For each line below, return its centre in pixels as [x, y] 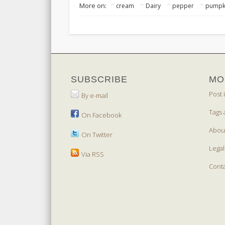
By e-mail [94, 96]
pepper [183, 6]
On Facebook [101, 115]
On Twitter [97, 135]
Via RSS [92, 154]
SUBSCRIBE [99, 80]
